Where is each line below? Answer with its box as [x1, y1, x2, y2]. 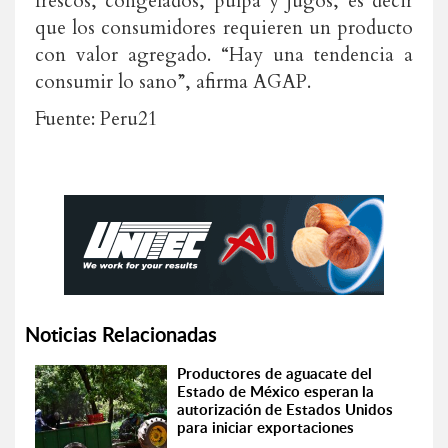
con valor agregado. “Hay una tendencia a [35, 42, 413, 68]
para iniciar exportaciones [177, 417, 355, 438]
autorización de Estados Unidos [177, 399, 394, 420]
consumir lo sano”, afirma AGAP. [35, 69, 311, 95]
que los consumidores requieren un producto [35, 15, 413, 41]
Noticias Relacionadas [25, 320, 217, 348]
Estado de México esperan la [177, 381, 375, 402]
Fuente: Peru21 [35, 106, 158, 132]
